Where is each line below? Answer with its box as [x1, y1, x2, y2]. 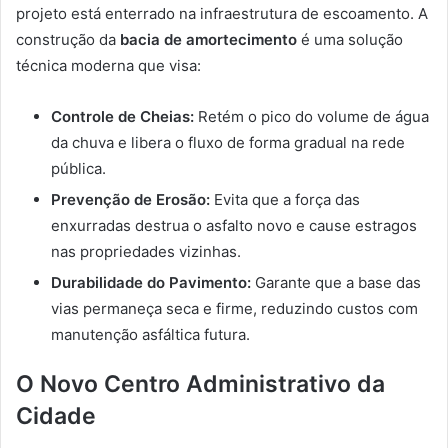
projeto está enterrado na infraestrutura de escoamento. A [16, 3, 428, 23]
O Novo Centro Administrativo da [16, 369, 385, 398]
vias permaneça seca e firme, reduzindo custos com [51, 298, 418, 318]
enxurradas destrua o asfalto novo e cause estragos [51, 215, 417, 235]
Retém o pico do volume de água [194, 106, 429, 126]
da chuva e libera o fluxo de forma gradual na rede [51, 132, 405, 152]
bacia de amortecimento [120, 29, 297, 49]
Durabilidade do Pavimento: [51, 272, 251, 292]
